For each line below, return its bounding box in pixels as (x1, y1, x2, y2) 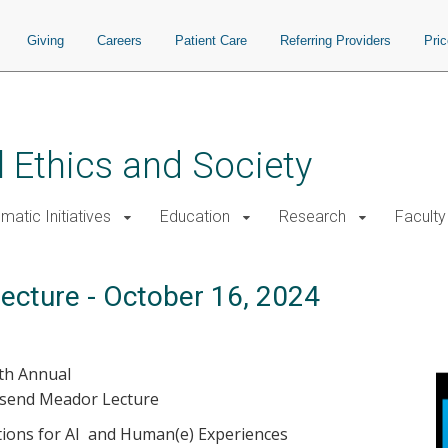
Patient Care (175, 33, 247, 48)
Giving (27, 33, 64, 48)
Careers (97, 33, 142, 48)
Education (160, 207, 230, 226)
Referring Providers (280, 33, 391, 48)
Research (279, 207, 346, 226)
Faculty (395, 207, 446, 226)
